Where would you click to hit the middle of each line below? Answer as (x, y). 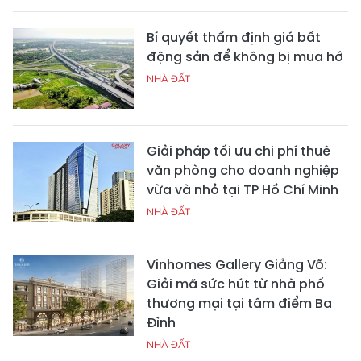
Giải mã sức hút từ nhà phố (236, 284)
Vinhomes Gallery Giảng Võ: (237, 264)
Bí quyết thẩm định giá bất (234, 37)
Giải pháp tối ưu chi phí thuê (239, 151)
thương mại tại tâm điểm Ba (239, 303)
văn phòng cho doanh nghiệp (243, 170)
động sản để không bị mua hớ (245, 56)
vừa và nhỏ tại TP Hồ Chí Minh (243, 189)
